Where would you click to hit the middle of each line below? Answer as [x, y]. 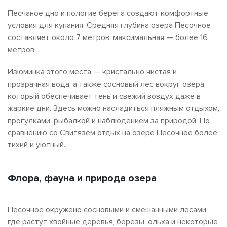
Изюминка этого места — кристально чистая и [92, 72]
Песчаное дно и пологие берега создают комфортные [108, 13]
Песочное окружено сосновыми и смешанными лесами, [108, 210]
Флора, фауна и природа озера [82, 178]
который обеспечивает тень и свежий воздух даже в [104, 96]
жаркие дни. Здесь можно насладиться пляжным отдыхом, [113, 108]
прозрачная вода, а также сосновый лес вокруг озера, [107, 84]
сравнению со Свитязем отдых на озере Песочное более [112, 133]
